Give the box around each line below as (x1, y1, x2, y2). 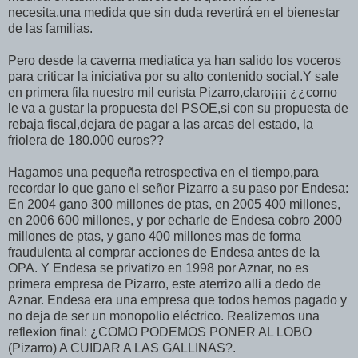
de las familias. (8, 21, 93, 35)
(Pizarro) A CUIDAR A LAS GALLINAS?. (8, 340, 236, 355)
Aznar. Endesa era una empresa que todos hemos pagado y (8, 292, 347, 307)
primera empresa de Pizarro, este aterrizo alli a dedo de (8, 276, 321, 291)
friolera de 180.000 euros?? (8, 133, 164, 147)
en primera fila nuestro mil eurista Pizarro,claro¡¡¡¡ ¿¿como (8, 85, 337, 99)
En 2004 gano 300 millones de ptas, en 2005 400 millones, (8, 197, 340, 211)
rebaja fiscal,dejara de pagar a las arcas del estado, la (8, 117, 313, 131)
